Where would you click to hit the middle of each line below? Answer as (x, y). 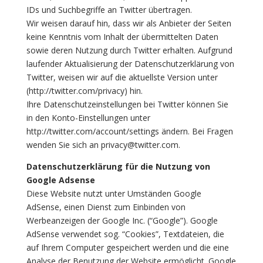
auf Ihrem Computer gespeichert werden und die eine (127, 247)
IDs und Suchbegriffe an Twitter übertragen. (109, 10)
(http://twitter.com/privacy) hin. (84, 91)
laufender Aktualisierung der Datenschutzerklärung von (130, 64)
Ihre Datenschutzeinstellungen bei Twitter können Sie (127, 104)
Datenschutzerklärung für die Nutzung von (118, 166)
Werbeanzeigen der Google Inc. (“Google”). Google (122, 220)
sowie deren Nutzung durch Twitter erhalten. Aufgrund (129, 50)
